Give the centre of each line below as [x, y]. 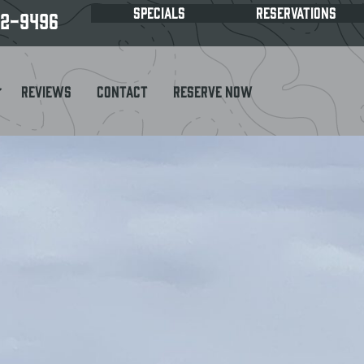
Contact [122, 91]
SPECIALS [160, 12]
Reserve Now [213, 91]
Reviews [46, 91]
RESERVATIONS [296, 12]
